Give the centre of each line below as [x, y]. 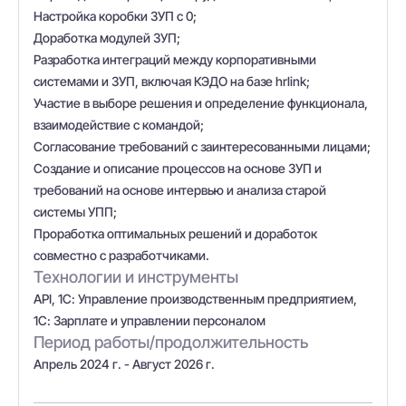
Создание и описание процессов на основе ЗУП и [178, 168]
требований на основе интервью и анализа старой [180, 190]
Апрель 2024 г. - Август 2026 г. [124, 364]
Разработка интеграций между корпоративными [175, 59]
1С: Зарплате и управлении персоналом [150, 320]
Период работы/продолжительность [171, 342]
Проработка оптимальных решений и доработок [175, 233]
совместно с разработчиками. [121, 255]
